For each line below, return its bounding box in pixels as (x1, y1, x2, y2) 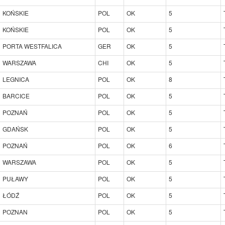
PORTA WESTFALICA (3, 41, 62, 50)
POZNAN (3, 207, 28, 216)
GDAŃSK (3, 124, 28, 133)
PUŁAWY (3, 174, 28, 183)
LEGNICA (3, 74, 29, 83)
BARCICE (3, 91, 30, 100)
